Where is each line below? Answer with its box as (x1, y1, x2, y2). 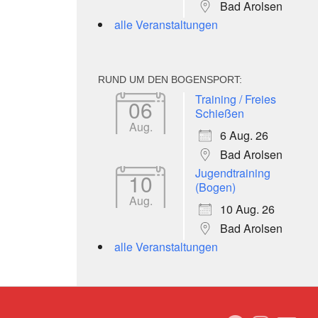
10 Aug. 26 (220, 200, 275, 217)
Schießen (195, 104, 244, 121)
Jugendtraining (195, 164, 270, 181)
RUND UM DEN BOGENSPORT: (98, 73, 242, 85)
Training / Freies (195, 90, 276, 107)
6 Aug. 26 (220, 126, 268, 143)
